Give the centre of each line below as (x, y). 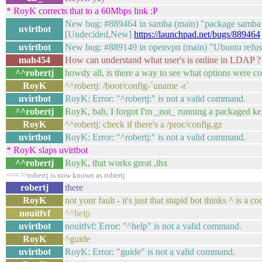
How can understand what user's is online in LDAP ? (163, 60)
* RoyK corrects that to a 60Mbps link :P (82, 11)
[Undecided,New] (99, 34)
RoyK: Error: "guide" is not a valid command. (150, 252)
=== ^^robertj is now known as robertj (66, 175)
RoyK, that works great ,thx (116, 163)
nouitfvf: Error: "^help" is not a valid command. (153, 226)
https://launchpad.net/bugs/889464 (197, 34)
